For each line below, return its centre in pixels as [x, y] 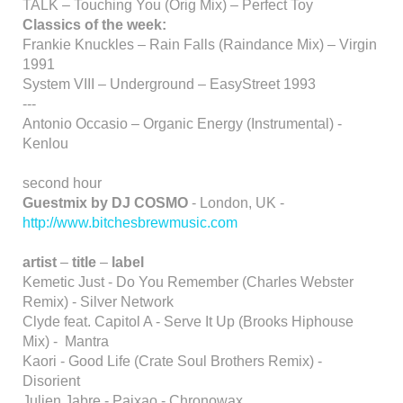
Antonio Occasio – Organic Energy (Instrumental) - [182, 124]
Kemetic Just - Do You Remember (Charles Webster [188, 282]
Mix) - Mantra [66, 341]
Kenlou [45, 143]
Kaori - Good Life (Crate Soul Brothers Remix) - [172, 361]
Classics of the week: [94, 25]
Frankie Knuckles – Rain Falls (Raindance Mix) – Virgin [200, 45]
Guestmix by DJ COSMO [105, 203]
